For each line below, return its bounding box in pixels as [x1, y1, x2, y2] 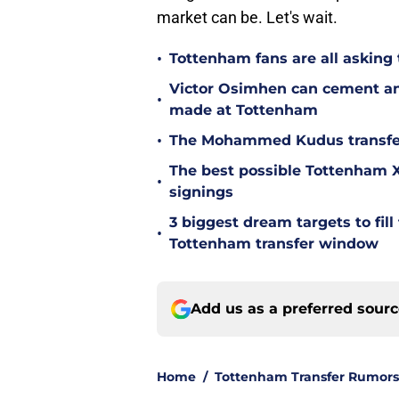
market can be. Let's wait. [157, 8, 338, 28]
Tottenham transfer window [169, 235, 379, 253]
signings [169, 183, 233, 201]
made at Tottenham [169, 102, 318, 119]
